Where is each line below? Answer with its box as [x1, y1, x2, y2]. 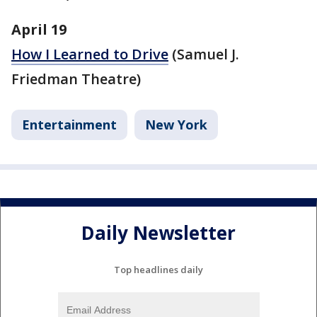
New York [145, 115, 207, 133]
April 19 [11, 19, 67, 39]
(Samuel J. [168, 44, 239, 64]
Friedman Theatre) [11, 69, 141, 88]
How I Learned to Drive [11, 44, 168, 64]
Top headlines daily [114, 263, 203, 276]
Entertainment [22, 115, 117, 133]
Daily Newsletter [81, 220, 236, 246]
